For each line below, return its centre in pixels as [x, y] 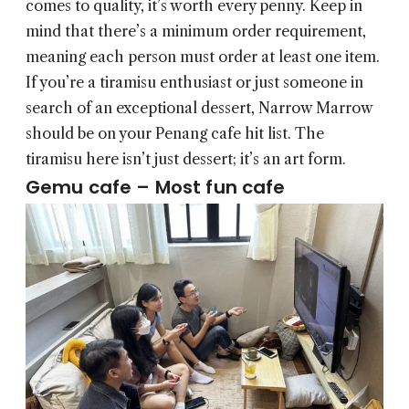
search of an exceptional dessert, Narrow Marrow [199, 108]
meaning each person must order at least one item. [203, 57]
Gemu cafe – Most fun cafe [156, 188]
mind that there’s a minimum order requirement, [196, 31]
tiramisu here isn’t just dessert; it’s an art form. [186, 159]
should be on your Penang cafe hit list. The [175, 134]
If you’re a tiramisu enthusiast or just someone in [194, 83]
